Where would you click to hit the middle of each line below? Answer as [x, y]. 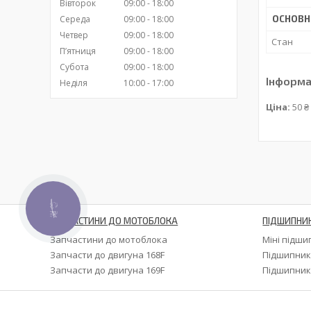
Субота [74, 67]
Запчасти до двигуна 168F [108, 255]
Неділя [74, 83]
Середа [75, 19]
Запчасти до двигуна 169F [108, 270]
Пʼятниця [78, 51]
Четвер [74, 35]
